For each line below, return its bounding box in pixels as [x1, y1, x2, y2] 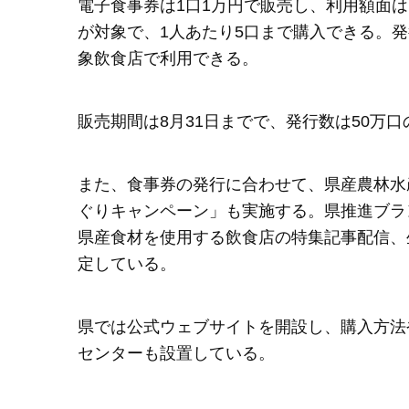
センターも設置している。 [78, 344, 275, 363]
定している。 [78, 255, 176, 274]
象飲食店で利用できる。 [78, 49, 258, 68]
